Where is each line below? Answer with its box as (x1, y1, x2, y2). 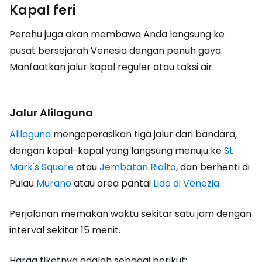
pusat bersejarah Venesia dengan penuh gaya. (9, 43, 223, 57)
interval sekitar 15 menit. (9, 223, 120, 237)
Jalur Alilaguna (9, 105, 93, 120)
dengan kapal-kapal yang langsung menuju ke (9, 143, 224, 157)
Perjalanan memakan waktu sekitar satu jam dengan (9, 206, 251, 220)
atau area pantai (71, 176, 153, 190)
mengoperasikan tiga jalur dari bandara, (51, 127, 237, 141)
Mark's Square (9, 160, 74, 174)
